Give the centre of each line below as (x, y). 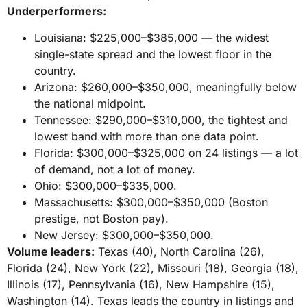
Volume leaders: (51, 251)
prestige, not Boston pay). (101, 218)
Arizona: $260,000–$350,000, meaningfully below (165, 87)
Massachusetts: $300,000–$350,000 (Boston (151, 202)
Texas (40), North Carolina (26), (180, 251)
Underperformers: (57, 11)
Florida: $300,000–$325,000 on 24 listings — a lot (166, 152)
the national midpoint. (90, 103)
